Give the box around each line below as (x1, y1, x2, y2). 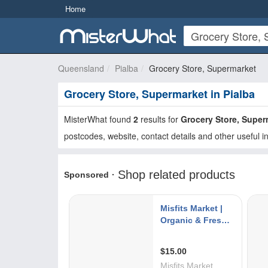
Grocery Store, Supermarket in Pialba (64, 86, 255, 102)
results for (138, 113, 181, 125)
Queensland (58, 62, 104, 74)
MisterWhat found (64, 113, 133, 125)
